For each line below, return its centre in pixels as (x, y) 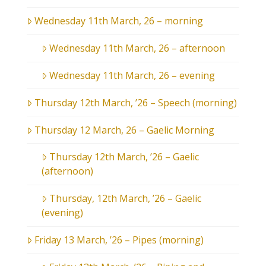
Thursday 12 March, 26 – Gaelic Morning (124, 130)
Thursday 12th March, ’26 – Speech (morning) (135, 102)
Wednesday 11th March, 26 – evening (132, 75)
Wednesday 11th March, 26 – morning (118, 21)
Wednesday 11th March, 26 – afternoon (137, 48)
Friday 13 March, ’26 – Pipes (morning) (119, 240)
